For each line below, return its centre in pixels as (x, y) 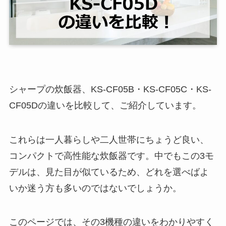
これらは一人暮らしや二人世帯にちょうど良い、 (109, 139)
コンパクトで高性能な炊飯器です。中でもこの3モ (111, 156)
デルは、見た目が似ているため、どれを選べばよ (109, 172)
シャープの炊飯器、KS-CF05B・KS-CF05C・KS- (110, 89)
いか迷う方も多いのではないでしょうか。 (95, 188)
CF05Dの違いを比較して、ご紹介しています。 (105, 105)
